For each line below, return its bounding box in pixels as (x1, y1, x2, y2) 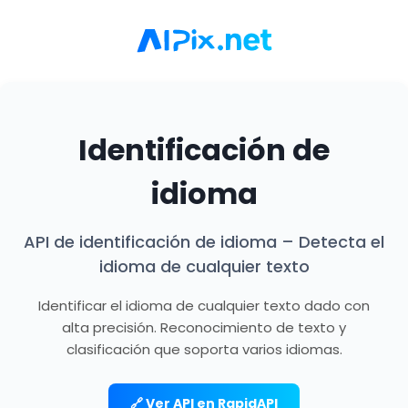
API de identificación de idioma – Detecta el (24, 230, 384, 254)
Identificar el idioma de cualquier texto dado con (38, 296, 370, 316)
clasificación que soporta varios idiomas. (66, 340, 342, 360)
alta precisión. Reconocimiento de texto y (62, 318, 346, 338)
